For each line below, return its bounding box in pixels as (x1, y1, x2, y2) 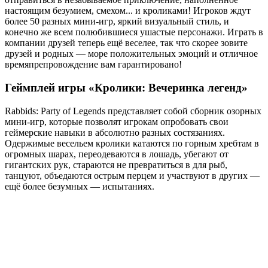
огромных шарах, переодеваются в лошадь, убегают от (5, 148, 229, 159)
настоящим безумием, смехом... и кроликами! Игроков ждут (5, 5, 251, 16)
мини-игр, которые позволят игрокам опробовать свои (5, 116, 229, 127)
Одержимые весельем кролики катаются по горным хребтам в (5, 138, 259, 148)
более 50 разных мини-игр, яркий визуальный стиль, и (5, 16, 229, 27)
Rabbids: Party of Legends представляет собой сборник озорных (5, 105, 261, 116)
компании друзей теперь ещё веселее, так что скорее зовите (5, 38, 248, 48)
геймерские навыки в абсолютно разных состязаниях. (5, 127, 225, 138)
